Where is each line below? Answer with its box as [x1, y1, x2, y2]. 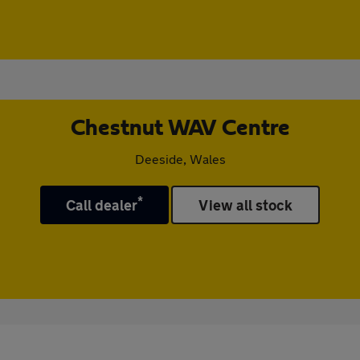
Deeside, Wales [134, 151, 226, 166]
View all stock [198, 196, 293, 214]
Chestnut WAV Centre [70, 117, 290, 140]
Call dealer [65, 196, 138, 214]
